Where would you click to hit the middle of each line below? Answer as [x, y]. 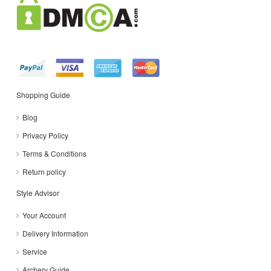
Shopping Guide [43, 95]
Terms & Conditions [54, 154]
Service [35, 252]
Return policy [44, 172]
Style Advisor [38, 193]
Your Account [44, 215]
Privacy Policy [45, 135]
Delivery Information [55, 233]
